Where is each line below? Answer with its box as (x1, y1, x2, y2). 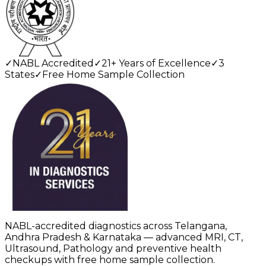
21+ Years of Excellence (102, 58, 211, 69)
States (5, 69, 34, 81)
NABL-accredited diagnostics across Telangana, (5, 220, 227, 232)
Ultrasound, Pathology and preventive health (5, 243, 221, 255)
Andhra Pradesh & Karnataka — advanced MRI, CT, (5, 232, 243, 243)
